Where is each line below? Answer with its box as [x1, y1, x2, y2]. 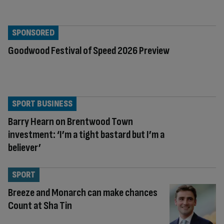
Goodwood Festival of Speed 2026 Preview [8, 43, 169, 57]
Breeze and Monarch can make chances [8, 185, 157, 199]
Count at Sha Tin [8, 198, 72, 212]
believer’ [8, 140, 41, 154]
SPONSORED [12, 27, 54, 38]
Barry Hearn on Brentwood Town [8, 114, 133, 128]
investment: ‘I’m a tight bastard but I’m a [8, 127, 164, 141]
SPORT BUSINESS [12, 98, 72, 109]
